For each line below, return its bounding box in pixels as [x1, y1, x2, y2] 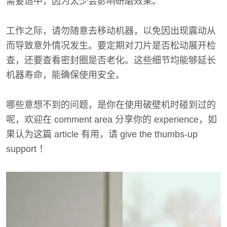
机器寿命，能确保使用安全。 [6, 69, 125, 80]
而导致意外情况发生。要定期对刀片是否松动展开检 [6, 40, 216, 51]
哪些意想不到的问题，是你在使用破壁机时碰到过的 [6, 99, 216, 110]
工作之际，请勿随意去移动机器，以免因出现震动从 [6, 25, 216, 36]
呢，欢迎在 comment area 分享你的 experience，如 [6, 114, 217, 125]
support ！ [6, 143, 48, 154]
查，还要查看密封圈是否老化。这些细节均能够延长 [6, 55, 216, 65]
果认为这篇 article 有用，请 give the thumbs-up [6, 129, 198, 139]
